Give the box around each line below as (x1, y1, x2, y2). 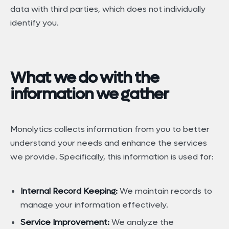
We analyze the (109, 216, 174, 227)
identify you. (10, 17, 59, 28)
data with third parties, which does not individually (10, 3, 205, 14)
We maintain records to (118, 185, 212, 196)
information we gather (10, 84, 169, 105)
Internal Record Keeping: (20, 185, 118, 196)
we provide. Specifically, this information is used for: (10, 151, 214, 163)
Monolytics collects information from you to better (10, 124, 210, 135)
